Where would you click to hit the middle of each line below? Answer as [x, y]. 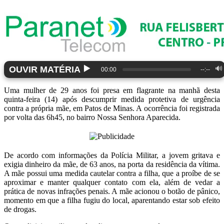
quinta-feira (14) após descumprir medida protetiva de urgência [112, 99]
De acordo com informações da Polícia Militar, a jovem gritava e [112, 155]
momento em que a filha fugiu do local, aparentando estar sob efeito [112, 200]
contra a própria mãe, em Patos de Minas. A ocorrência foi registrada [112, 108]
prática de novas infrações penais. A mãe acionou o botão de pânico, [112, 191]
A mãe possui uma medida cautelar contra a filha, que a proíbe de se [112, 173]
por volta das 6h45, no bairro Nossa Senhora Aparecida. [92, 117]
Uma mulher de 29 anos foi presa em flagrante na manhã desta [112, 90]
